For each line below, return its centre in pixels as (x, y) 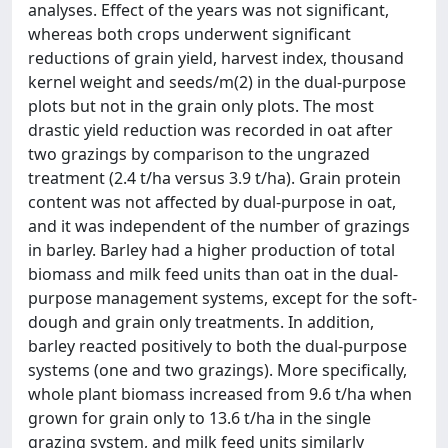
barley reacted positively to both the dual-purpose (217, 346)
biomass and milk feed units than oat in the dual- (213, 274)
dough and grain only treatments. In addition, (201, 322)
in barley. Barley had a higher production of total (211, 250)
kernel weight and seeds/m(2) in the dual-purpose (217, 82)
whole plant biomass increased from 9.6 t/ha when (220, 394)
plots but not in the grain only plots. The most (201, 106)
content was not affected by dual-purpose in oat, (212, 202)
